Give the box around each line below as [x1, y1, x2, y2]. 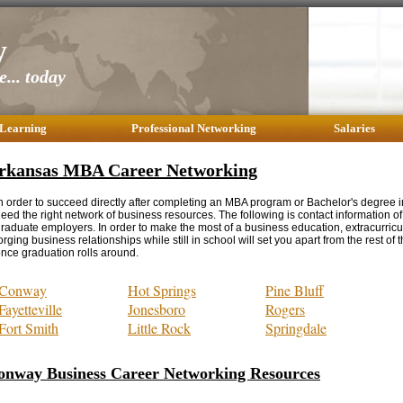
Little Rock [128, 318, 191, 337]
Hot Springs [128, 280, 196, 300]
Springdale [265, 318, 327, 337]
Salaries [334, 121, 375, 135]
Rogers [265, 299, 305, 318]
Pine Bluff [265, 280, 324, 300]
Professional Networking [130, 121, 256, 135]
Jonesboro [128, 299, 185, 318]
